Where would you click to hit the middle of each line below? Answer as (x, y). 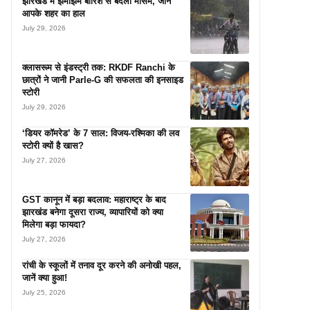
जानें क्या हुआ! (45, 278)
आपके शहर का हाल (54, 13)
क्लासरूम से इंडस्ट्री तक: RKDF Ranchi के (99, 67)
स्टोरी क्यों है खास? (53, 146)
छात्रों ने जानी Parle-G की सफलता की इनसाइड (103, 80)
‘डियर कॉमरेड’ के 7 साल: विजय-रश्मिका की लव (101, 134)
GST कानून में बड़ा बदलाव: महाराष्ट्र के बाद (94, 199)
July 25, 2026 (44, 293)
